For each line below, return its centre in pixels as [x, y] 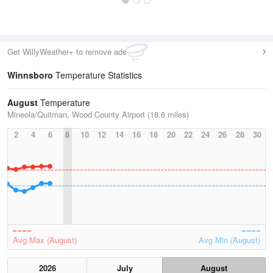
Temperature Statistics [97, 75]
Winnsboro [30, 75]
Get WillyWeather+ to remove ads [67, 51]
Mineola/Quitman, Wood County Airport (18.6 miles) [98, 114]
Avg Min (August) [229, 240]
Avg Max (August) [45, 240]
